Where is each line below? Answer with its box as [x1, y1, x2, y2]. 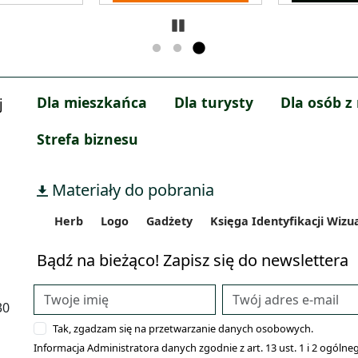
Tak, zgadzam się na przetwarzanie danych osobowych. [53, 321, 313, 336]
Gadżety [146, 213, 193, 229]
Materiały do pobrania [48, 179, 214, 201]
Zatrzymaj [185, 18, 245, 37]
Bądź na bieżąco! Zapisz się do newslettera [37, 249, 348, 272]
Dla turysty [174, 93, 253, 113]
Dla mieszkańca [37, 93, 147, 113]
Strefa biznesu [37, 129, 138, 149]
